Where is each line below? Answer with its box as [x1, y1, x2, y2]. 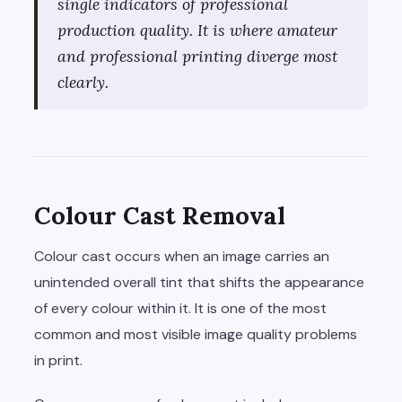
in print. [34, 351, 83, 371]
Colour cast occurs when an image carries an [34, 247, 329, 267]
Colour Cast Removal [34, 200, 285, 232]
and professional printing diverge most [57, 46, 337, 67]
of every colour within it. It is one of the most [34, 299, 327, 319]
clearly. [57, 72, 109, 93]
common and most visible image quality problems [34, 325, 357, 345]
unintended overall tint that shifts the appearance [34, 273, 364, 293]
